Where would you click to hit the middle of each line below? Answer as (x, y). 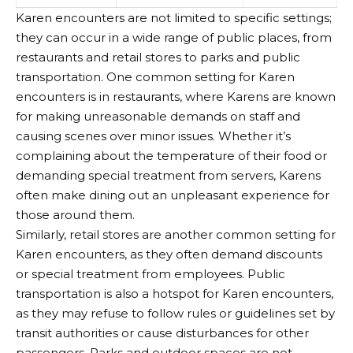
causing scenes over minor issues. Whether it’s (153, 136)
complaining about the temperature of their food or (171, 156)
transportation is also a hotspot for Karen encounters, (175, 294)
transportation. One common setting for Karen (155, 77)
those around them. (75, 215)
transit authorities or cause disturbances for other (162, 333)
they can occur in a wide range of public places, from (174, 38)
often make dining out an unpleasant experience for (173, 195)
